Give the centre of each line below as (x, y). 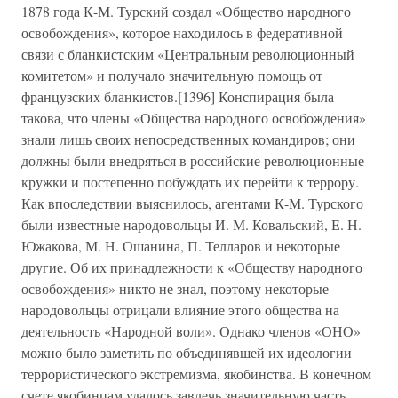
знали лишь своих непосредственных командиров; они (188, 139)
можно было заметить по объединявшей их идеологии (187, 352)
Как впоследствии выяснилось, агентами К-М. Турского (192, 203)
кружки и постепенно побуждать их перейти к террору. (190, 182)
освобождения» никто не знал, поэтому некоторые (175, 288)
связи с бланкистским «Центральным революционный (188, 54)
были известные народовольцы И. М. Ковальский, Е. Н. (191, 224)
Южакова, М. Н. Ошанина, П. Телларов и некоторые (181, 246)
